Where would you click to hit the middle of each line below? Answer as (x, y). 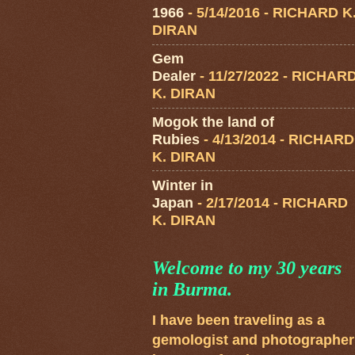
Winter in (183, 185)
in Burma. (192, 290)
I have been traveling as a (239, 320)
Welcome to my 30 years (247, 268)
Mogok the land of (213, 121)
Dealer (174, 76)
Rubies (176, 139)
